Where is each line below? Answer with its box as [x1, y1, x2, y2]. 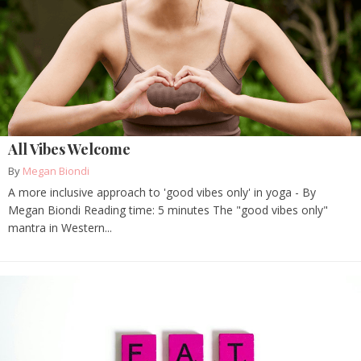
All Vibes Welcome [8, 139, 131, 160]
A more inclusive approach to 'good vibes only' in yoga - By [8, 185, 316, 201]
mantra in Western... [8, 220, 112, 236]
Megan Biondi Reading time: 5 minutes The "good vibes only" [8, 202, 328, 218]
